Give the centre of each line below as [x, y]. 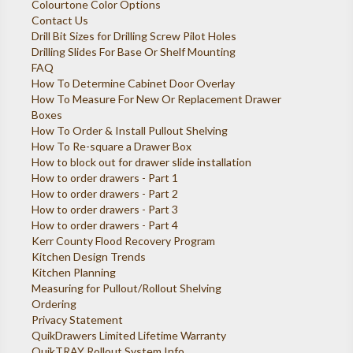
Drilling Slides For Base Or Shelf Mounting [134, 52]
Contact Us [60, 20]
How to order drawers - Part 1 [105, 178]
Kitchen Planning [74, 273]
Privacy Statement [78, 320]
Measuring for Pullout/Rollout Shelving [127, 288]
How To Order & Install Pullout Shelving [130, 131]
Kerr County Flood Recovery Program [124, 241]
